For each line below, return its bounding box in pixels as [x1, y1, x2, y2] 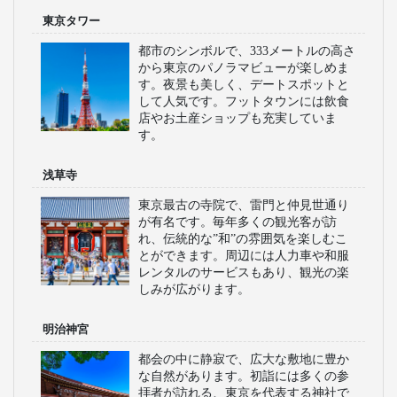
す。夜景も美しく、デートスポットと [138, 77, 349, 91]
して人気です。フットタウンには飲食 [138, 94, 349, 108]
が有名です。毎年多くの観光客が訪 [138, 214, 337, 229]
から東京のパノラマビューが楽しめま [138, 60, 349, 74]
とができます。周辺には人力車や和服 [138, 248, 349, 262]
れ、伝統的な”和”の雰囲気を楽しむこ [138, 231, 347, 245]
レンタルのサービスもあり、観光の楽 [138, 265, 349, 279]
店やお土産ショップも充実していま [138, 111, 337, 125]
